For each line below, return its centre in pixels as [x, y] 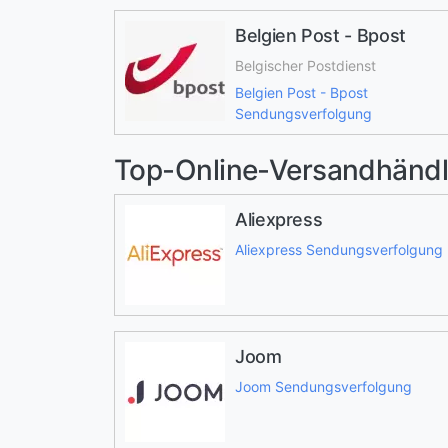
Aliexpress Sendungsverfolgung [339, 249]
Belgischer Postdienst [305, 65]
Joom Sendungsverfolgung [323, 386]
